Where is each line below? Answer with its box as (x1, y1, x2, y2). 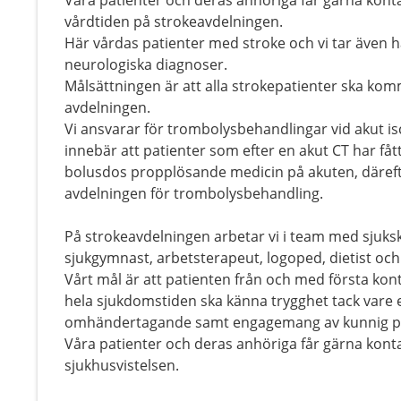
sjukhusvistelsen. (64, 355, 179, 375)
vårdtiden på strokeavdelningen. (64, 12, 283, 31)
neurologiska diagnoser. (64, 55, 227, 74)
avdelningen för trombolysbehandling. (64, 183, 323, 203)
